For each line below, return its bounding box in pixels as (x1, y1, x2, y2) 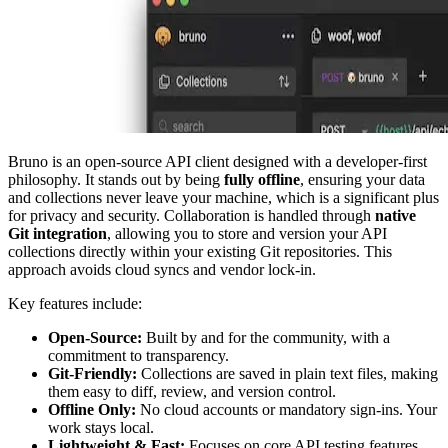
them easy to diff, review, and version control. (48, 382, 336, 400)
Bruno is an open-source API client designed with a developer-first (8, 152, 427, 170)
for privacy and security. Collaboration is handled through (8, 206, 375, 224)
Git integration (8, 224, 107, 242)
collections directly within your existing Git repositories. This (8, 242, 392, 260)
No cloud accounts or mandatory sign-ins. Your (136, 400, 437, 418)
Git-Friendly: (48, 364, 137, 382)
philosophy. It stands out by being (8, 170, 224, 188)
